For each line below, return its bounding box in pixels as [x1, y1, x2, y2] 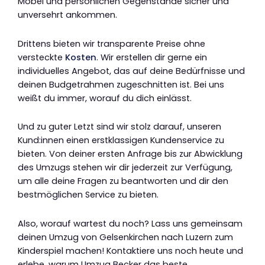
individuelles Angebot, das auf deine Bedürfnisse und [18, 64, 245, 77]
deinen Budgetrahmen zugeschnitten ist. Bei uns [18, 78, 224, 91]
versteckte [18, 51, 65, 63]
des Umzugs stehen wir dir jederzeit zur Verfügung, [18, 161, 232, 174]
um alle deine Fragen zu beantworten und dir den [18, 175, 228, 188]
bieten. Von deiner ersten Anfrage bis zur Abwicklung [18, 148, 243, 160]
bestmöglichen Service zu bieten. [18, 189, 159, 201]
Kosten [65, 51, 96, 63]
